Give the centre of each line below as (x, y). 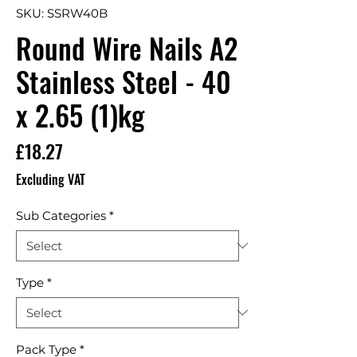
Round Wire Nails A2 (127, 47)
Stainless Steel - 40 (124, 81)
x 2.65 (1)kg (80, 114)
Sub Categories (61, 215)
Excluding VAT (51, 179)
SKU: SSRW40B (62, 13)
